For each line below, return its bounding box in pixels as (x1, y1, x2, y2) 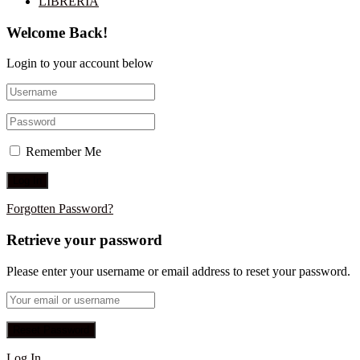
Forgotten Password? (6, 202, 113, 216)
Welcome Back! (6, 23, 108, 41)
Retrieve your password (6, 231, 162, 248)
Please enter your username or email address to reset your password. (6, 264, 350, 278)
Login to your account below (6, 56, 153, 71)
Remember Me (26, 145, 101, 159)
